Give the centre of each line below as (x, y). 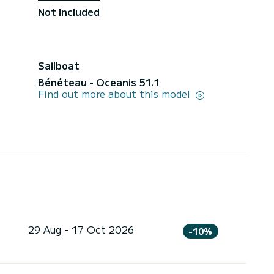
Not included (69, 11)
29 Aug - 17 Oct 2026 (81, 229)
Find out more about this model (116, 93)
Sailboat (59, 65)
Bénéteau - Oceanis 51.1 (99, 82)
